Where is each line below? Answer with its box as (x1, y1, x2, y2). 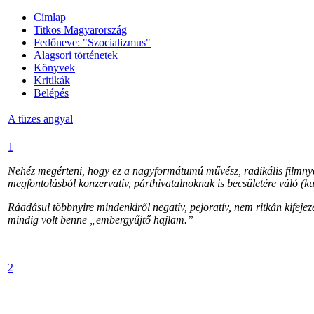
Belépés (34, 87, 69, 99)
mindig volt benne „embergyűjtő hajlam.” (8, 214, 193, 226)
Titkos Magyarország (34, 24, 127, 36)
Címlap (34, 11, 66, 23)
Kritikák (34, 74, 70, 86)
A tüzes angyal (8, 113, 73, 125)
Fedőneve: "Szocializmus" (34, 36, 151, 48)
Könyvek (34, 62, 75, 74)
